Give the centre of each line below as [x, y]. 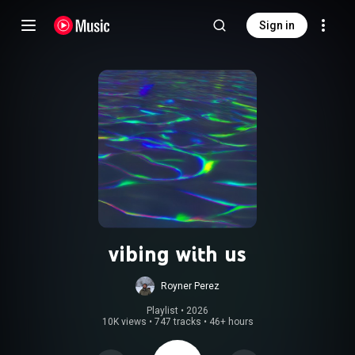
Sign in [277, 25]
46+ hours [231, 322]
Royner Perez [190, 286]
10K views [124, 322]
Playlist [162, 311]
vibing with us [177, 254]
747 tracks [177, 322]
